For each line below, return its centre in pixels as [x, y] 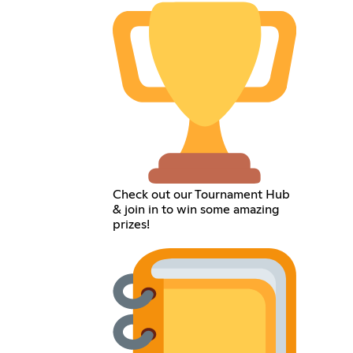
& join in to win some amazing [197, 209]
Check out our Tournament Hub [202, 194]
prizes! [132, 224]
